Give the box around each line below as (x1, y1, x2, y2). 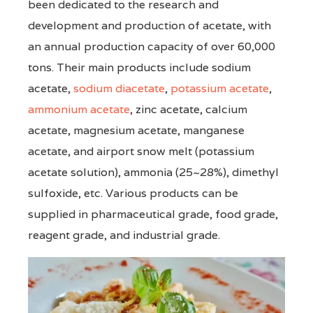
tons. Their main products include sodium (28, 59, 251, 75)
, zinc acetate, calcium (130, 101, 247, 117)
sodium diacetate (73, 80, 165, 96)
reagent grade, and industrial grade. (28, 227, 220, 242)
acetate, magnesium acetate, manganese (28, 122, 245, 138)
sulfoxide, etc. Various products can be (28, 185, 238, 201)
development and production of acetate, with (28, 17, 271, 33)
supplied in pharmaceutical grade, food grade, (28, 206, 278, 221)
